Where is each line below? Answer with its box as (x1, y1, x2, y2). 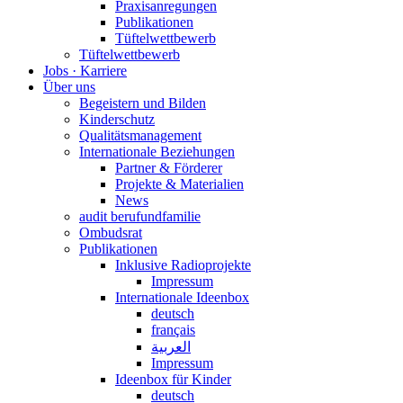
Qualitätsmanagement (79, 127, 201, 143)
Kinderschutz (79, 111, 155, 127)
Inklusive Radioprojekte (115, 256, 251, 273)
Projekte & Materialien (115, 175, 244, 192)
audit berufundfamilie (79, 208, 201, 224)
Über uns (43, 78, 95, 94)
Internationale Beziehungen (79, 143, 235, 159)
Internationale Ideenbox (115, 289, 249, 305)
